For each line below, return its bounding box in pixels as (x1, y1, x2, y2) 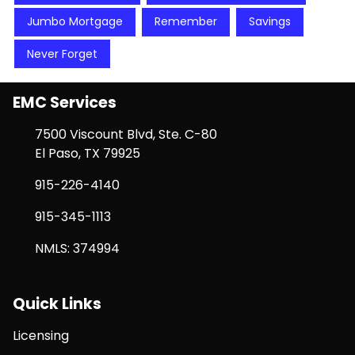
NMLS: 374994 (35, 239, 120, 258)
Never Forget (27, 45, 97, 62)
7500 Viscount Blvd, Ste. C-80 (35, 125, 217, 144)
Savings (249, 13, 291, 30)
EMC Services (13, 92, 116, 114)
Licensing (13, 326, 69, 345)
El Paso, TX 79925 (35, 144, 140, 163)
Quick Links (13, 293, 101, 315)
